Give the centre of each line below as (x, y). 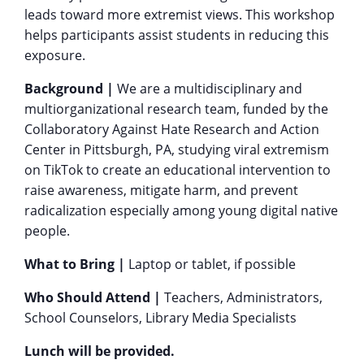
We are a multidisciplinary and (208, 89)
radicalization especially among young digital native (181, 210)
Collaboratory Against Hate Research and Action (172, 129)
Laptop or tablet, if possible (210, 264)
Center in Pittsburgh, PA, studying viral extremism (177, 149)
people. (47, 231)
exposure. (55, 55)
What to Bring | (75, 264)
